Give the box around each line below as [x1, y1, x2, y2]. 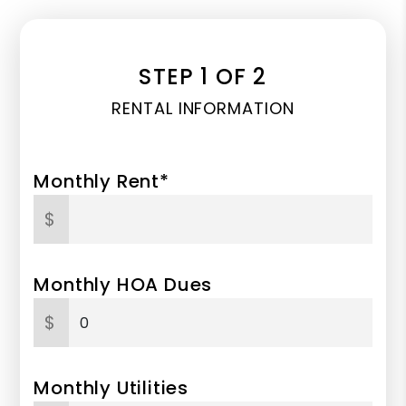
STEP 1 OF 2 [139, 62, 267, 92]
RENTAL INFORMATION [111, 97, 295, 120]
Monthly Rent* [34, 169, 169, 194]
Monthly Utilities [34, 375, 188, 401]
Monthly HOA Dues [34, 272, 213, 297]
